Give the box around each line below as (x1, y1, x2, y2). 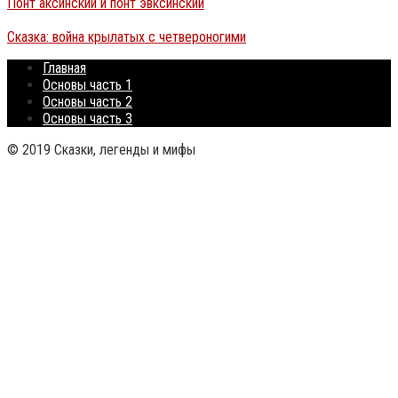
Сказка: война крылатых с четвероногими (7, 28, 246, 45)
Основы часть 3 (43, 109, 132, 127)
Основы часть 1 (43, 76, 132, 93)
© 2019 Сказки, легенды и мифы (7, 140, 195, 158)
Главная (43, 59, 86, 76)
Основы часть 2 (43, 92, 132, 110)
